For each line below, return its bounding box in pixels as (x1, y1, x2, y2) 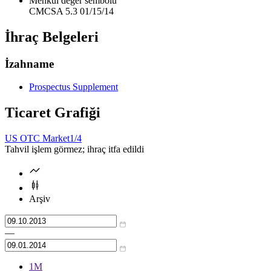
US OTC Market (5, 133, 70, 144)
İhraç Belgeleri (5, 28, 99, 45)
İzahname (5, 57, 54, 70)
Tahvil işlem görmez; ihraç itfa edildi (5, 144, 144, 155)
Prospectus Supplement (29, 82, 118, 93)
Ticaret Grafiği (5, 105, 100, 121)
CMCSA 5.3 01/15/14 (29, 5, 114, 16)
